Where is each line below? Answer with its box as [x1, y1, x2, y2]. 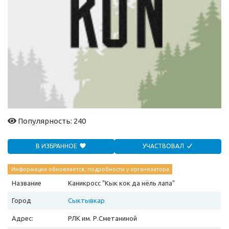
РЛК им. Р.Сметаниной [68, 215, 137, 222]
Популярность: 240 [16, 117, 86, 126]
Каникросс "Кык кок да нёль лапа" [68, 179, 175, 187]
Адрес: [12, 215, 33, 222]
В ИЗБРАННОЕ [36, 143, 79, 150]
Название [12, 179, 41, 187]
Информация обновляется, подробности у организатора [11, 166, 169, 173]
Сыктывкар [68, 197, 105, 204]
